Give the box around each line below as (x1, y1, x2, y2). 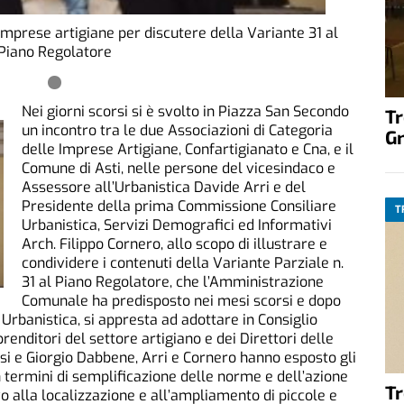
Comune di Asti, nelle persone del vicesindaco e (22, 158, 335, 178)
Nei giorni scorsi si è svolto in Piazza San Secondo (22, 101, 349, 121)
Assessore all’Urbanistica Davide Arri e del (22, 177, 306, 197)
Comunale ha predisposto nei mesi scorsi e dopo (22, 290, 341, 310)
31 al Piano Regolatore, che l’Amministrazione (22, 271, 324, 291)
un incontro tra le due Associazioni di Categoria (22, 120, 333, 140)
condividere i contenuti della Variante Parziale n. (22, 252, 344, 272)
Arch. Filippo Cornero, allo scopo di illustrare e (22, 234, 327, 253)
